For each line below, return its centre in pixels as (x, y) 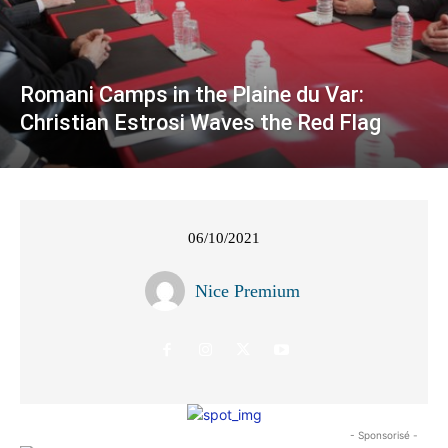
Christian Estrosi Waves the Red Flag (200, 123)
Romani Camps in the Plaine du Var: (192, 95)
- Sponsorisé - (384, 435)
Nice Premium (247, 291)
